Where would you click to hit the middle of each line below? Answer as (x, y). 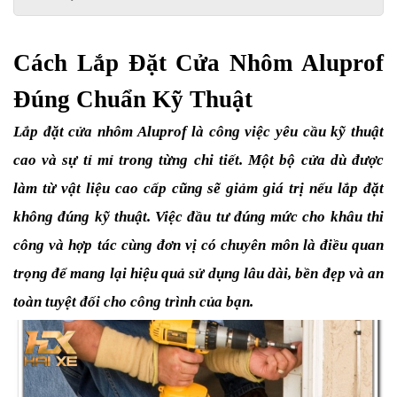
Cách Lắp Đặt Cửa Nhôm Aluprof (198, 63)
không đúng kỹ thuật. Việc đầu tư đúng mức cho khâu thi (198, 217)
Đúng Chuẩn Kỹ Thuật (136, 99)
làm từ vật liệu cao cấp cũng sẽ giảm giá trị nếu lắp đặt (198, 188)
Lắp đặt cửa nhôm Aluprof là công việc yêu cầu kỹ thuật (198, 132)
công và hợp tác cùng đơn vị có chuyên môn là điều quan (198, 245)
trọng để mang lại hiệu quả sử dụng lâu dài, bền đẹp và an (198, 273)
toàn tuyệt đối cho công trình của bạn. (133, 302)
